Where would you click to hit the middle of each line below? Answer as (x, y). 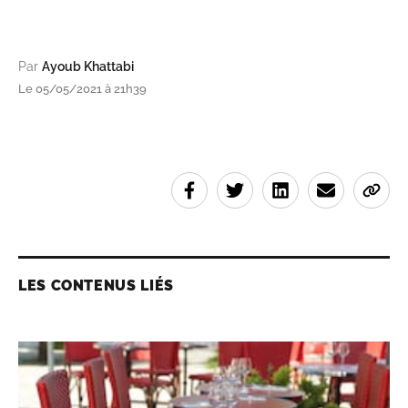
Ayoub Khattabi (88, 66)
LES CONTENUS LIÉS (96, 285)
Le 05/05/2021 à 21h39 (82, 88)
